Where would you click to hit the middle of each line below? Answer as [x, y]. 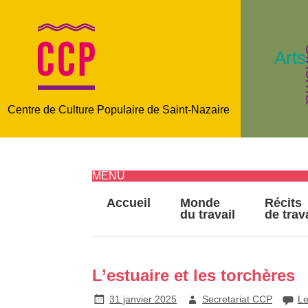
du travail [208, 215]
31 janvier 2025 [143, 299]
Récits [284, 203]
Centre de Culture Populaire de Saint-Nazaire [118, 110]
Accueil [128, 203]
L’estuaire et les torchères [193, 276]
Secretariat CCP [237, 299]
